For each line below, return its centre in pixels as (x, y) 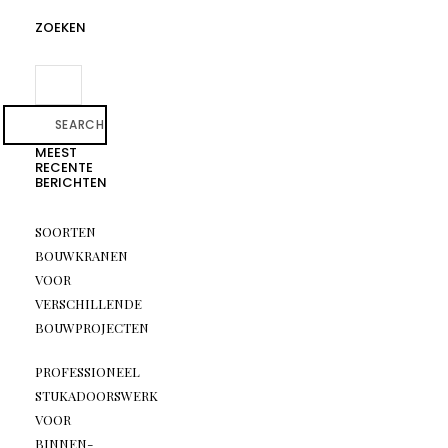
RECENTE (63, 168)
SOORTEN (65, 232)
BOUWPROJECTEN (91, 328)
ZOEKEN (60, 28)
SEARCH (79, 125)
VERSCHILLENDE (88, 304)
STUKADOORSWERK (96, 396)
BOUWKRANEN (81, 256)
